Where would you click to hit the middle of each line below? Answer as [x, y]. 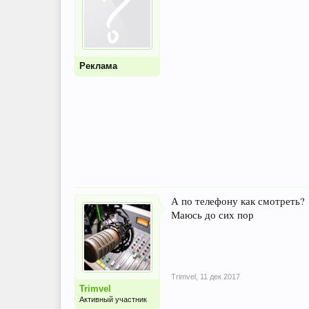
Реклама [98, 66]
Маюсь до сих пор [212, 215]
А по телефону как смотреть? [238, 201]
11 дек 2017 [220, 277]
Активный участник [113, 299]
